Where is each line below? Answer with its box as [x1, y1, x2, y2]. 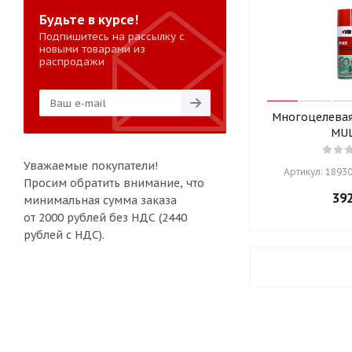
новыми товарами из [39, 42, 145, 56]
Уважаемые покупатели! [24, 159, 158, 173]
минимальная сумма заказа [24, 193, 177, 207]
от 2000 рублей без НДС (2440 [24, 211, 187, 225]
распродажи [39, 55, 108, 68]
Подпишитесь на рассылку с [39, 30, 185, 43]
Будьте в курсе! [39, 12, 138, 27]
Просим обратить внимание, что [24, 176, 204, 190]
